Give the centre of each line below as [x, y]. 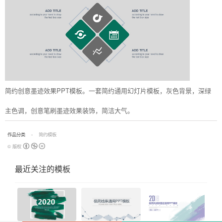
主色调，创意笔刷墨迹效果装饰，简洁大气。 [69, 110]
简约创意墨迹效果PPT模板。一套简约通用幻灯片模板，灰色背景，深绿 [108, 90]
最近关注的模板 [43, 169]
